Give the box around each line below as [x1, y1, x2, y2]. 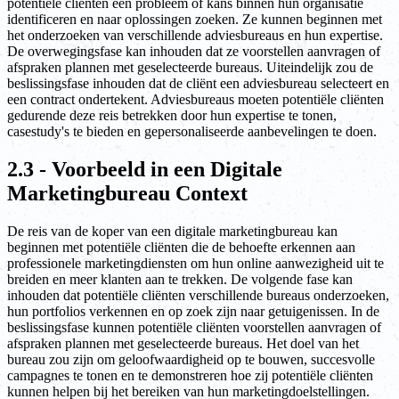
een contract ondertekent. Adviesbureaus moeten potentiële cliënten [7, 92, 384, 108]
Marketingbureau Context [7, 182, 248, 206]
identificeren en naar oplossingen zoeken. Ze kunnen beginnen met [7, 12, 382, 28]
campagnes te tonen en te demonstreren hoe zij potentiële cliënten [7, 368, 373, 384]
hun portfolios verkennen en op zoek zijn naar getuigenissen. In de [7, 304, 379, 320]
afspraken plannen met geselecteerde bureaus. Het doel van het [7, 336, 359, 352]
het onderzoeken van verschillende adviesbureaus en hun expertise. [7, 28, 383, 44]
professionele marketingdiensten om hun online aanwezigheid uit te [7, 256, 384, 272]
